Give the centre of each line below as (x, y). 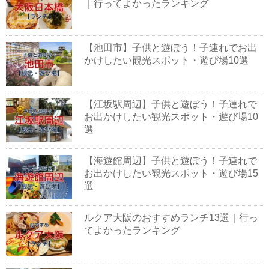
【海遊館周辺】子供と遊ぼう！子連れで (171, 161)
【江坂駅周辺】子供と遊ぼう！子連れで (171, 104)
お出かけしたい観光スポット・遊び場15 (171, 174)
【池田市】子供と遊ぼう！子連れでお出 (171, 47)
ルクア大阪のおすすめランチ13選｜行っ (171, 217)
